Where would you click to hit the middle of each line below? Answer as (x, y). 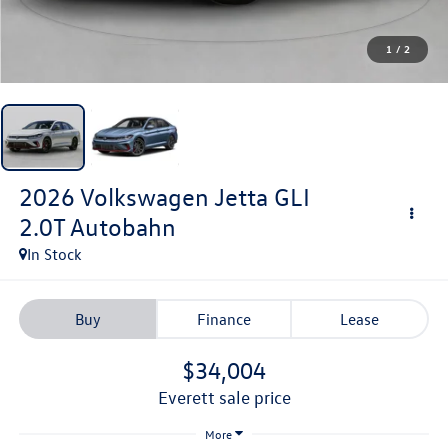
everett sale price (229, 398)
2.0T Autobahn (97, 226)
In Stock (54, 253)
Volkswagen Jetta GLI (194, 196)
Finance (224, 319)
